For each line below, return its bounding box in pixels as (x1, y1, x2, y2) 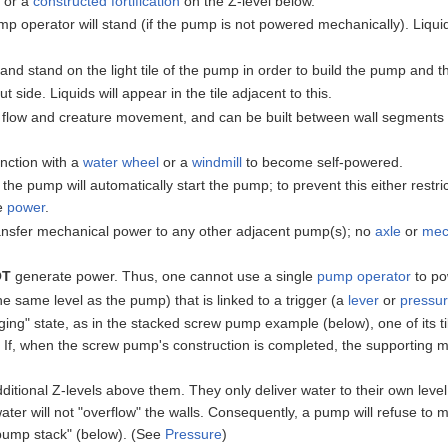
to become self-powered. (242, 154, 404, 170)
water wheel (83, 154, 160, 170)
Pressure (165, 426, 223, 443)
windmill (192, 154, 243, 170)
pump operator (317, 268, 412, 285)
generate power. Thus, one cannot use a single (11, 268, 318, 285)
